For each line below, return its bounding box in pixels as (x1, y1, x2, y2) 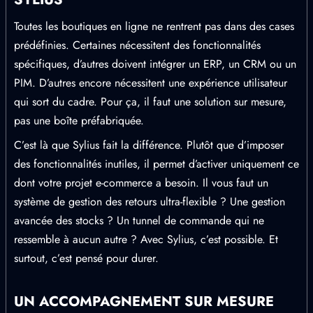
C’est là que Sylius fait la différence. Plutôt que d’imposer (14, 137, 284, 153)
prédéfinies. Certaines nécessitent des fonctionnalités (14, 37, 261, 53)
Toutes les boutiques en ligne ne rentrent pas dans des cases (14, 18, 294, 34)
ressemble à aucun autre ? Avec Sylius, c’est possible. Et (14, 231, 278, 247)
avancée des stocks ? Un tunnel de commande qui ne (14, 212, 264, 228)
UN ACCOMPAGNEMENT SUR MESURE (14, 291, 274, 312)
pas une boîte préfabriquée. (14, 112, 144, 129)
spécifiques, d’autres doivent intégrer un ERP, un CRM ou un (14, 56, 296, 72)
